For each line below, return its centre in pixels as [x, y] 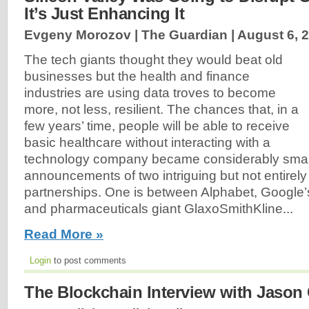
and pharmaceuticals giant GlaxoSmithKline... [159, 208]
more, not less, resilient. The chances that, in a [161, 109]
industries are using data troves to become [150, 92]
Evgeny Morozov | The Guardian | [131, 35]
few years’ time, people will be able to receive [157, 126]
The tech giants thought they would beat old [153, 59]
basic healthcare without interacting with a [147, 142]
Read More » [64, 234]
